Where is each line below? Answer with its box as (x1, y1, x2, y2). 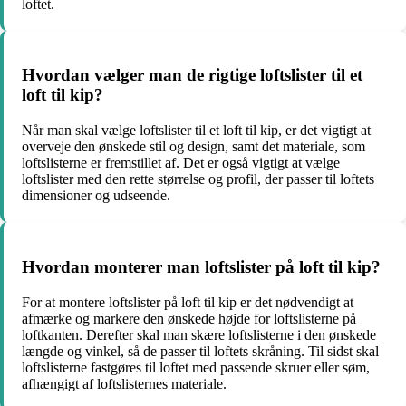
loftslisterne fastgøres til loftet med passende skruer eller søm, (22, 359, 370, 375)
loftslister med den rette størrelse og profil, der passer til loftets (22, 171, 374, 188)
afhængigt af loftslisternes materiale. (22, 375, 227, 391)
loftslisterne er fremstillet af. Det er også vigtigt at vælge (22, 155, 340, 171)
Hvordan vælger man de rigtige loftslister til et (22, 65, 362, 85)
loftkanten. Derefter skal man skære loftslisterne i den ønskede (22, 326, 376, 343)
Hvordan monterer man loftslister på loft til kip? (22, 256, 381, 276)
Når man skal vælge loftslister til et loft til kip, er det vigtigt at (22, 122, 371, 139)
